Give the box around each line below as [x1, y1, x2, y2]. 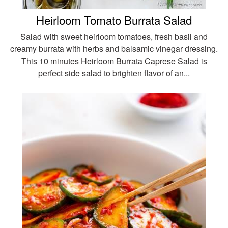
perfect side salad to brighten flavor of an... [38, 67, 190, 79]
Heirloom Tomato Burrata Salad [36, 11, 192, 28]
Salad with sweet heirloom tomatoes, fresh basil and [20, 30, 208, 42]
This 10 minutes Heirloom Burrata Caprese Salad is [21, 54, 207, 67]
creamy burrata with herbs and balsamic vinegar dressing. [10, 42, 218, 54]
